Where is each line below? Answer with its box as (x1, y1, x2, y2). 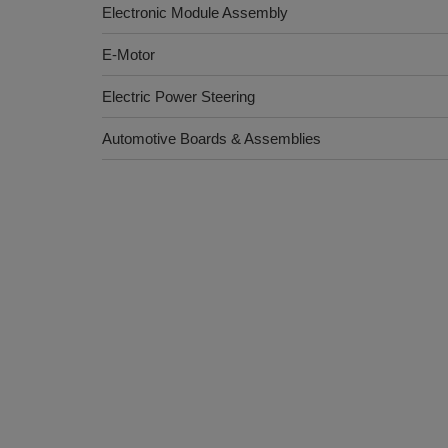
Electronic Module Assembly (102, 4, 288, 21)
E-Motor (102, 46, 155, 63)
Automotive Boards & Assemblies (102, 130, 321, 147)
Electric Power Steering (102, 88, 255, 105)
